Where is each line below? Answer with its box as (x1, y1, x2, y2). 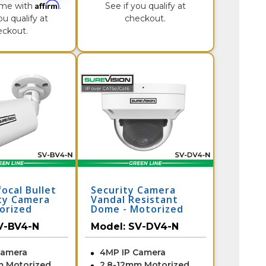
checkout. (125, 12, 166, 24)
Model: (90, 220, 128, 232)
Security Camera (90, 183, 176, 197)
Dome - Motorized (90, 202, 183, 216)
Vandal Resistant (90, 192, 178, 206)
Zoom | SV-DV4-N (90, 211, 180, 225)
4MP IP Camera (99, 246, 166, 258)
